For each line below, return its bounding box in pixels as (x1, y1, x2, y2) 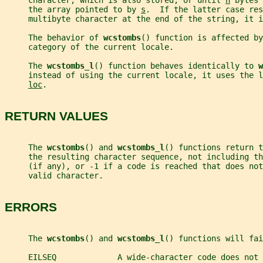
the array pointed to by (5, 5, 141, 15)
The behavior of (5, 33, 103, 43)
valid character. (5, 171, 103, 181)
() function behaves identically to (94, 61, 258, 71)
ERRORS (5, 200, 57, 214)
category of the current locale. (5, 42, 174, 52)
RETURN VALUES (5, 109, 108, 123)
